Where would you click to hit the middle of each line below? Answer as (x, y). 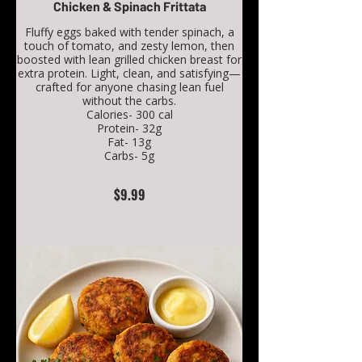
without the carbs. (129, 101)
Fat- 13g (129, 142)
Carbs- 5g (129, 156)
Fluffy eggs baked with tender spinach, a (129, 32)
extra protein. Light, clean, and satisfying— (129, 74)
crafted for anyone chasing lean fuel (129, 87)
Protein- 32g (129, 128)
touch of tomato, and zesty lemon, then (129, 46)
